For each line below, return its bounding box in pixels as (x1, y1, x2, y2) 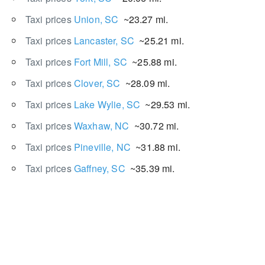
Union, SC (73, 12, 119, 26)
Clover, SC (73, 76, 121, 90)
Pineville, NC (73, 140, 131, 154)
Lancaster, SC (73, 34, 135, 47)
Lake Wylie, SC (73, 98, 141, 111)
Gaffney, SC (73, 161, 125, 175)
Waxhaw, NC (73, 119, 130, 132)
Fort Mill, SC (73, 55, 128, 69)
